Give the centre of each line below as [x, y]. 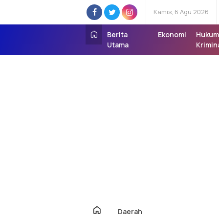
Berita [117, 34]
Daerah [130, 211]
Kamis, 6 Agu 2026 [181, 12]
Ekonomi [172, 34]
